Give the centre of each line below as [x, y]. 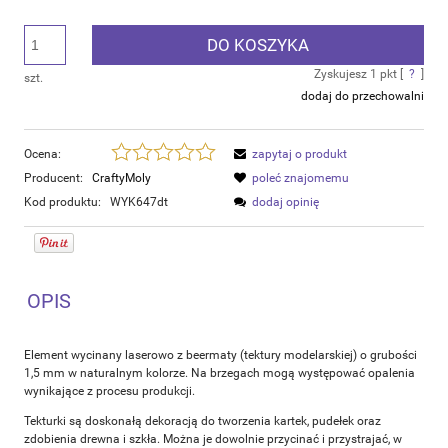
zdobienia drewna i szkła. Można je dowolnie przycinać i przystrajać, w [213, 438]
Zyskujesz [342, 73]
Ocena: [42, 153]
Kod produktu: [62, 201]
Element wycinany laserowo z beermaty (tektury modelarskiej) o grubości [220, 354]
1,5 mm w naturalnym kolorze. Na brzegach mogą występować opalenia [219, 372]
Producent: [55, 177]
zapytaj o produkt [299, 153]
